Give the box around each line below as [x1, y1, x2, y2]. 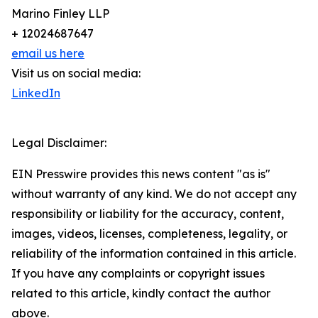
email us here [11, 46, 84, 60]
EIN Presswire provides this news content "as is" [11, 167, 270, 181]
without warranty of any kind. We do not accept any [11, 187, 297, 201]
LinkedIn [11, 86, 60, 100]
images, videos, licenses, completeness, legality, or [11, 226, 287, 241]
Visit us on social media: [11, 66, 141, 80]
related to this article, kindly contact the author [11, 286, 270, 300]
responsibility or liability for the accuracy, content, [11, 207, 284, 221]
